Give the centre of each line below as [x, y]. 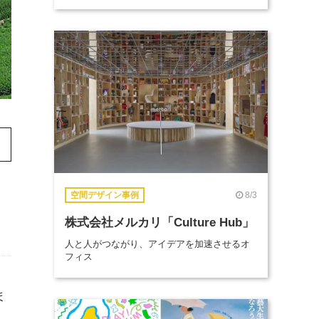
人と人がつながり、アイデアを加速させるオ [157, 244]
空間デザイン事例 [105, 195]
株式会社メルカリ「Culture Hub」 [159, 222]
